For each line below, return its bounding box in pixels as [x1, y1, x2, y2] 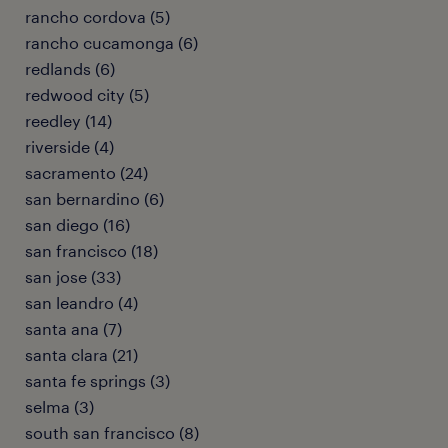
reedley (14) [25, 111, 112, 130]
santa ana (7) [25, 319, 122, 338]
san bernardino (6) [25, 189, 164, 208]
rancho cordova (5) [25, 7, 170, 26]
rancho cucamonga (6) [25, 33, 198, 52]
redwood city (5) [25, 85, 149, 104]
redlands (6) [25, 59, 115, 78]
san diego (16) [25, 215, 130, 234]
